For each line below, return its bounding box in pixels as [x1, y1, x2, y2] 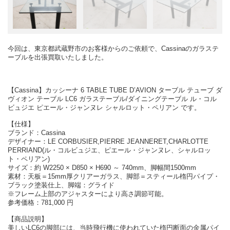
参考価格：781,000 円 [8, 199, 73, 207]
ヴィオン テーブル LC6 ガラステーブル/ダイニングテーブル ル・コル [8, 95, 217, 103]
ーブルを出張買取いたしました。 [8, 53, 108, 62]
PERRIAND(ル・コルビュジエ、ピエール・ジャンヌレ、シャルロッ [8, 146, 211, 155]
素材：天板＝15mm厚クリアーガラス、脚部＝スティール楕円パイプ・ [8, 172, 220, 181]
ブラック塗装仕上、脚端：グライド [8, 181, 114, 189]
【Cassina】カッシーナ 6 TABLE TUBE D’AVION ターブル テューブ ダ [8, 86, 222, 94]
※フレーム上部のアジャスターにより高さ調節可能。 [8, 190, 168, 198]
